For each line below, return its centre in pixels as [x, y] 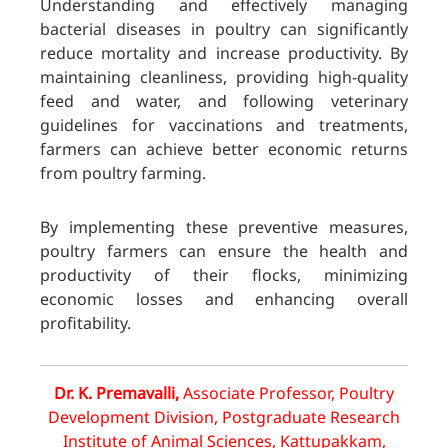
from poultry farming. [123, 173]
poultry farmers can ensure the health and [224, 251]
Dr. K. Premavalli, [118, 393]
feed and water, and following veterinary [224, 101]
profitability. [85, 323]
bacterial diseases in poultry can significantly [224, 29]
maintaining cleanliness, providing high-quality [224, 77]
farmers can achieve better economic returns [224, 149]
